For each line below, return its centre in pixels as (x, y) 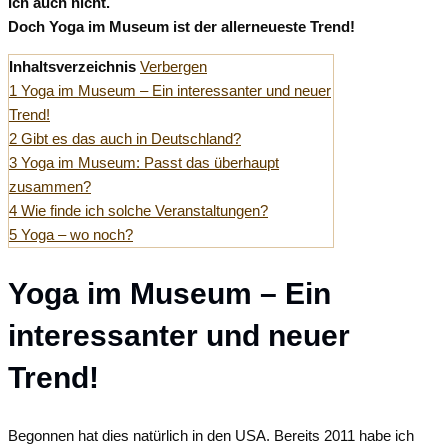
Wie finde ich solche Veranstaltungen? (144, 211)
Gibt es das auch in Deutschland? (131, 139)
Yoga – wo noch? (77, 235)
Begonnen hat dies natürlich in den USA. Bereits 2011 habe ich (211, 436)
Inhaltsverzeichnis (72, 67)
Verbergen (173, 67)
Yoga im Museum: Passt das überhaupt (150, 163)
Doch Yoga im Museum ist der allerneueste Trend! (181, 27)
